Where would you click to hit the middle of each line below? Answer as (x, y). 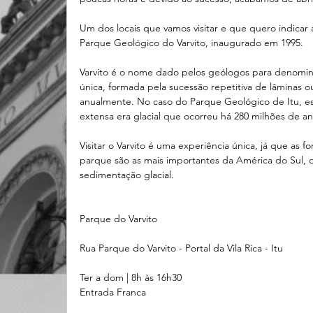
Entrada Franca (113, 292)
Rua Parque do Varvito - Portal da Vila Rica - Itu (181, 248)
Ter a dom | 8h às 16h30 (131, 277)
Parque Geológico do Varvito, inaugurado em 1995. (191, 43)
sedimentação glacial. (127, 175)
